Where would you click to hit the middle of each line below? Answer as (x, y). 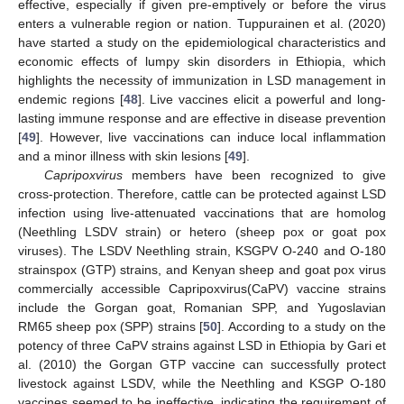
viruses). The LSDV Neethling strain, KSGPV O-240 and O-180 (202, 250)
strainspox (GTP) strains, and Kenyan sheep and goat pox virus (202, 269)
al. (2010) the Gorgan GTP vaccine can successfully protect (202, 364)
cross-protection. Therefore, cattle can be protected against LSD (202, 193)
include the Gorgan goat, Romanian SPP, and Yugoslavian (202, 307)
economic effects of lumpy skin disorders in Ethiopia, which (202, 61)
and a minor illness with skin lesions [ (123, 156)
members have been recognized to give (254, 174)
